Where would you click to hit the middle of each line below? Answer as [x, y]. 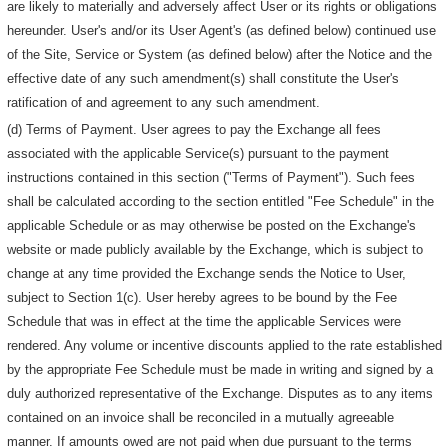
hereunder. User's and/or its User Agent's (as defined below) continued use [222, 31]
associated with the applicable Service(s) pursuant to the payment [198, 154]
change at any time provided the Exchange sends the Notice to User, [207, 274]
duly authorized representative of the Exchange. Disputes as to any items [220, 394]
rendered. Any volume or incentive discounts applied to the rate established [225, 346]
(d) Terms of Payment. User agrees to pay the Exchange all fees [194, 130]
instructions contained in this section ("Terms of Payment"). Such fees [211, 178]
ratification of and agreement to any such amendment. [164, 103]
